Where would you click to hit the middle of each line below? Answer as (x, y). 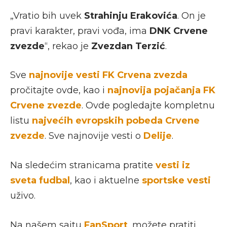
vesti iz (173, 165)
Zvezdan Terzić (128, 46)
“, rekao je (68, 46)
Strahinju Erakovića (131, 15)
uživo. (23, 195)
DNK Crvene (179, 31)
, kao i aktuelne (106, 180)
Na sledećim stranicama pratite (83, 165)
